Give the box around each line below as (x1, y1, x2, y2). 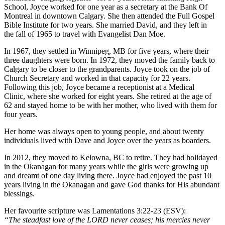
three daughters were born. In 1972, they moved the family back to (4, 56, 215, 65)
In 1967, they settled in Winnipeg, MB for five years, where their (4, 47, 209, 56)
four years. (4, 110, 38, 119)
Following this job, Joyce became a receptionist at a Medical (4, 83, 194, 92)
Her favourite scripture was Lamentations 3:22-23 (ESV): (4, 206, 186, 215)
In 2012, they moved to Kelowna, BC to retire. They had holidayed (4, 153, 217, 162)
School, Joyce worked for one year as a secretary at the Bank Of (4, 3, 207, 12)
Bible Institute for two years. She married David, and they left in (4, 21, 207, 30)
